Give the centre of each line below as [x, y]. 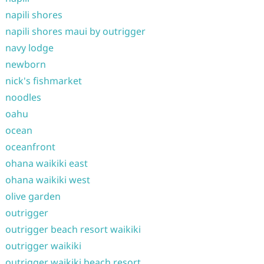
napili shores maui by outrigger [75, 31]
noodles [23, 97]
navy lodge [29, 48]
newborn [25, 64]
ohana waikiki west [47, 180]
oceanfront [30, 147]
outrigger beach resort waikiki [73, 229]
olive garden [33, 196]
